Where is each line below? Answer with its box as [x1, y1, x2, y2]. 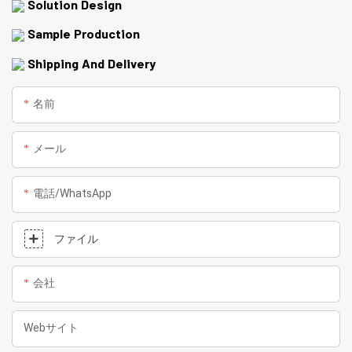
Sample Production [24, 26, 140, 42]
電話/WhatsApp [33, 185, 112, 202]
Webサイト [24, 319, 79, 336]
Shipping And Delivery [27, 55, 156, 71]
